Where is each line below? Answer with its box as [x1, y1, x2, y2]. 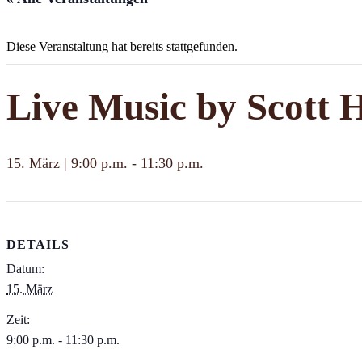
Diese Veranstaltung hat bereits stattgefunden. [6, 40, 238, 53]
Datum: [6, 262, 44, 276]
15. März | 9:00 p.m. [6, 155, 128, 171]
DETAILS [6, 238, 69, 252]
